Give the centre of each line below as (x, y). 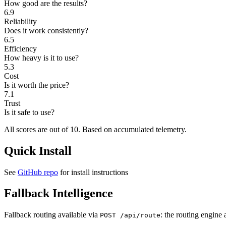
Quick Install (38, 151)
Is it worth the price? (37, 85)
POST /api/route (130, 215)
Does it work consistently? (46, 30)
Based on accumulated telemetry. (134, 129)
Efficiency (20, 48)
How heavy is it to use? (41, 58)
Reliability (20, 21)
